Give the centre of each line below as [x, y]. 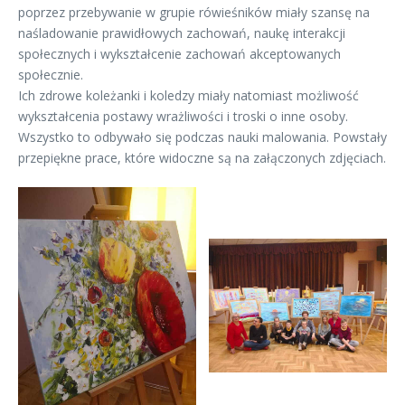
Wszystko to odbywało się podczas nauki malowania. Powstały [202, 137]
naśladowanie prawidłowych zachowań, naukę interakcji [182, 33]
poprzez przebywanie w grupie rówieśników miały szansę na [194, 12]
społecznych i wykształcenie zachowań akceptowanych [179, 54]
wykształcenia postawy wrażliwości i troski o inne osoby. [183, 116]
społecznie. [51, 75]
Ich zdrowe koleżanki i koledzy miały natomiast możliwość [188, 95]
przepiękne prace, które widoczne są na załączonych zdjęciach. [202, 158]
